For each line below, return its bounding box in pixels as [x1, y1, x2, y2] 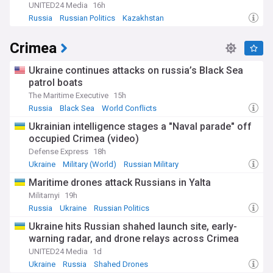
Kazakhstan [122, 13, 164, 23]
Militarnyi [29, 191, 60, 200]
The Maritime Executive [29, 91, 108, 100]
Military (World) [63, 160, 116, 169]
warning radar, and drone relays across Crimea [29, 233, 239, 244]
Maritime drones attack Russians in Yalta [29, 177, 211, 188]
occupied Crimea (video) [29, 133, 139, 144]
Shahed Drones [94, 260, 148, 269]
